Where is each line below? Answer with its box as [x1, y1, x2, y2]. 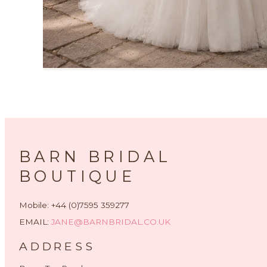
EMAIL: [19, 217, 51, 226]
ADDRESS [19, 239, 95, 253]
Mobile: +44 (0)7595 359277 [19, 200, 129, 210]
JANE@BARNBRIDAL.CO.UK [51, 217, 170, 226]
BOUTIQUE [19, 167, 136, 185]
